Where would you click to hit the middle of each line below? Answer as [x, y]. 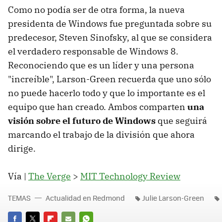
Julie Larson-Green [173, 198]
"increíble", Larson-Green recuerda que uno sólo [110, 79]
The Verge [50, 176]
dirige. [22, 149]
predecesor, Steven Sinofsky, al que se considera [110, 38]
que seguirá [181, 121]
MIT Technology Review [130, 176]
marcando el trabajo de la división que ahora [101, 135]
